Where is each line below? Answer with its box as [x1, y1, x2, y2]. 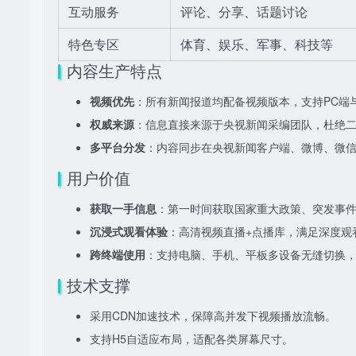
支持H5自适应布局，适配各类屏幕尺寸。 [90, 331, 293, 346]
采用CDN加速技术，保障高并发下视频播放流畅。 [90, 308, 336, 323]
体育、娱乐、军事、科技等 [180, 35, 333, 53]
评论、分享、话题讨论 [180, 2, 308, 21]
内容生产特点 [67, 59, 162, 82]
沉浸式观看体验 [90, 223, 168, 239]
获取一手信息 [90, 200, 157, 216]
